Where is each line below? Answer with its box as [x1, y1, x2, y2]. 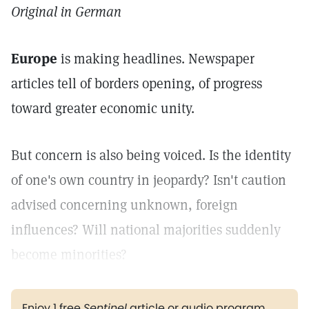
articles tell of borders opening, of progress [11, 74, 262, 92]
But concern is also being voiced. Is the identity [11, 146, 291, 164]
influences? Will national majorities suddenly [11, 221, 281, 239]
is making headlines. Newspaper [57, 50, 255, 68]
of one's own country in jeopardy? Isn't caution [11, 171, 286, 189]
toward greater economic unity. [11, 99, 195, 117]
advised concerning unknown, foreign [11, 196, 238, 214]
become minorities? [11, 246, 127, 263]
